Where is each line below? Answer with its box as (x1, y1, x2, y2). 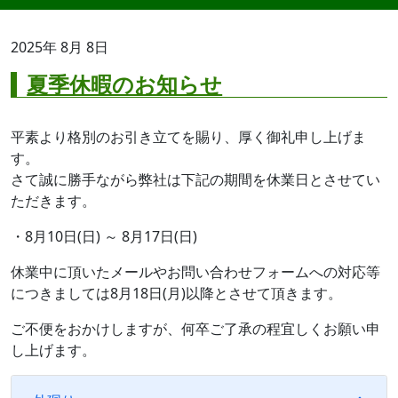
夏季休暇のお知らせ (27, 69, 223, 99)
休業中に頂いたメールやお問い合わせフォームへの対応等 (11, 262, 380, 282)
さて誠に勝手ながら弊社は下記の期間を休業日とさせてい (11, 170, 380, 189)
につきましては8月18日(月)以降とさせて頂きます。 (11, 283, 342, 303)
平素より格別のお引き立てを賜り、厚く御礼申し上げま (11, 127, 366, 147)
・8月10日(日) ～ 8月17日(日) (11, 227, 197, 246)
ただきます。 (11, 191, 96, 211)
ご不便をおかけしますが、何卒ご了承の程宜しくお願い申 (11, 319, 380, 338)
